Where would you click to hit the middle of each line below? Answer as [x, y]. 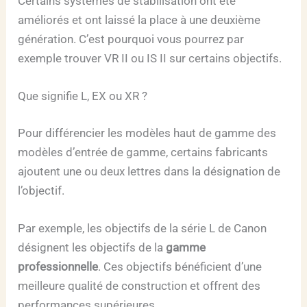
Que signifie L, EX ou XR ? [83, 96]
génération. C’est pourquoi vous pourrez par [131, 39]
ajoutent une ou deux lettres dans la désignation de [149, 171]
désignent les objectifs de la [92, 247]
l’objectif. [41, 190]
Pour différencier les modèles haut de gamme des [147, 133]
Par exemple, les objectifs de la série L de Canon [143, 228]
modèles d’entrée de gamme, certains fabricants [143, 152]
